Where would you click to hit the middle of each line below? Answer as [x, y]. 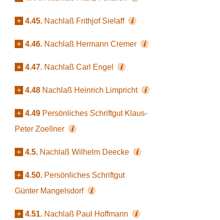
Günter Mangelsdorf [50, 191]
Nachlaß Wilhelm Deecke [85, 152]
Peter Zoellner [41, 129]
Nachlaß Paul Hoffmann [87, 214]
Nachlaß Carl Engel [80, 67]
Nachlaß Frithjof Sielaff [85, 21]
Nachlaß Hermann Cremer [91, 44]
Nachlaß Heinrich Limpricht [91, 90]
